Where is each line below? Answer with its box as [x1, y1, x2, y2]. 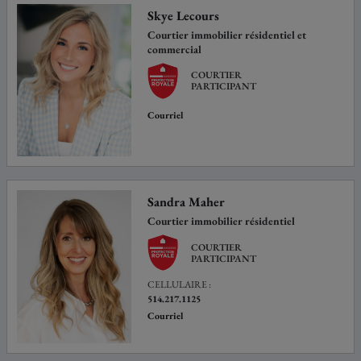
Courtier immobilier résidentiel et [147, 27, 307, 42]
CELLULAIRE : [147, 278, 212, 292]
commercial [147, 41, 202, 56]
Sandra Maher [147, 193, 226, 211]
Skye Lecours [147, 6, 220, 24]
